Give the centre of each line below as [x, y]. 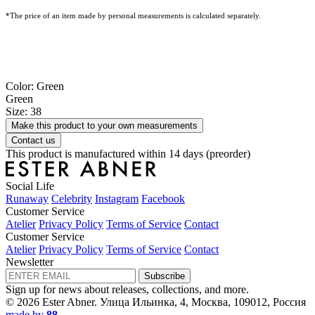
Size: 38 [24, 111]
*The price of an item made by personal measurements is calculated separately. [133, 15]
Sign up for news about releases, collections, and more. [127, 289]
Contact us [33, 140]
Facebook [163, 198]
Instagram [117, 198]
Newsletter [30, 262]
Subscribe [165, 276]
